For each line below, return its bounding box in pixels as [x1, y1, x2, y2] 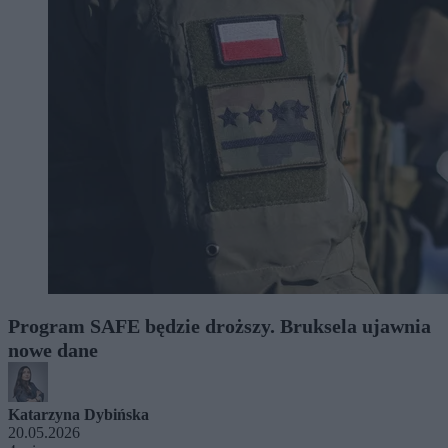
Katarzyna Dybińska [8, 405, 149, 423]
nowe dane [8, 338, 98, 361]
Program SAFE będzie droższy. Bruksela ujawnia [8, 314, 431, 337]
